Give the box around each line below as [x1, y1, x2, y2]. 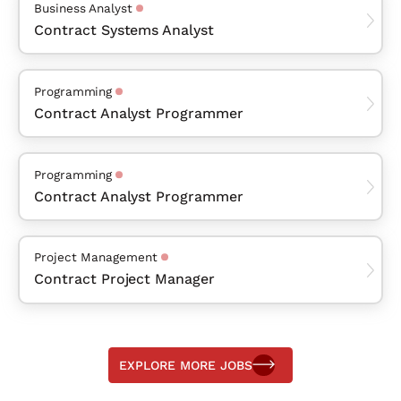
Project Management [34, 250, 158, 265]
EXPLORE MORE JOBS [119, 357, 253, 372]
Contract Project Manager [34, 270, 216, 288]
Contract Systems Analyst [34, 21, 215, 39]
